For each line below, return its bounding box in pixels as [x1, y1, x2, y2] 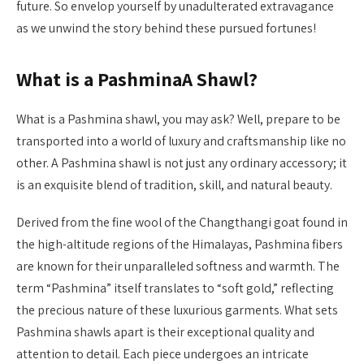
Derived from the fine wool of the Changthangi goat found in [16, 214, 348, 232]
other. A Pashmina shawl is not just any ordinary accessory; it [16, 154, 347, 172]
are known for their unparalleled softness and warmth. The [16, 258, 340, 275]
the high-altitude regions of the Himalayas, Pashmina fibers [16, 236, 343, 253]
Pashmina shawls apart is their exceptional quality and [16, 323, 314, 341]
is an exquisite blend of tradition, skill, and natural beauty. [16, 176, 332, 194]
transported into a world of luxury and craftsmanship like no [16, 132, 346, 150]
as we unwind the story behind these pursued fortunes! [16, 19, 316, 37]
